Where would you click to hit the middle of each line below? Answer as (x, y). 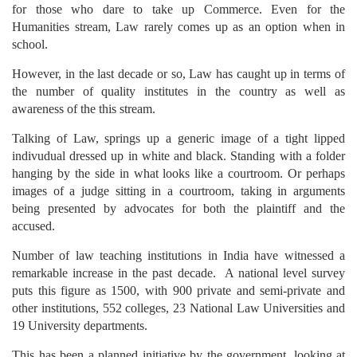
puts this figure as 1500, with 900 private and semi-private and (178, 290)
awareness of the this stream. (84, 108)
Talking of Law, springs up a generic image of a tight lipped (178, 138)
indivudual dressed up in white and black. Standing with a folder (178, 155)
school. (30, 44)
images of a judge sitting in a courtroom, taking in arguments (178, 190)
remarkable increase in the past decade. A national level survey (178, 273)
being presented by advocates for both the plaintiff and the (178, 208)
